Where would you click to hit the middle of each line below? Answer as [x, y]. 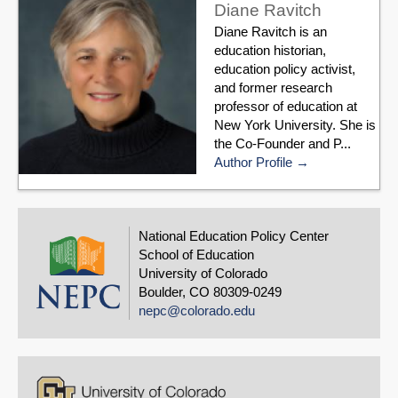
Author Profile [253, 163]
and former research [273, 88]
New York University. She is [295, 125]
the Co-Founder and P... [283, 144]
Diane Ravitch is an [271, 32]
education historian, [270, 51]
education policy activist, [285, 69]
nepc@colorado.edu [197, 311]
